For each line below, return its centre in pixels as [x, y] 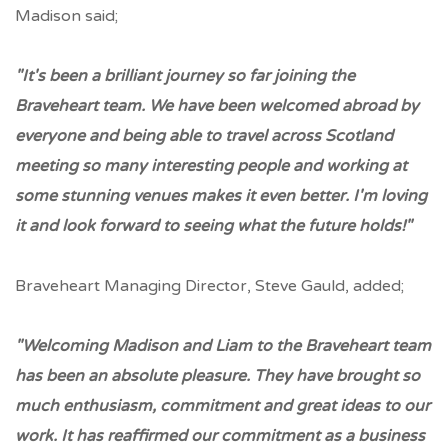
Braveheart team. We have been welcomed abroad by [217, 105]
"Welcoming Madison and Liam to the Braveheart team [223, 345]
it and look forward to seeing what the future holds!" [213, 225]
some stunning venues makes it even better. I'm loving [221, 195]
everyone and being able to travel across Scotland [204, 135]
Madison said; [66, 15]
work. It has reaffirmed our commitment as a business [220, 435]
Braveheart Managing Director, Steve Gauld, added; [209, 285]
